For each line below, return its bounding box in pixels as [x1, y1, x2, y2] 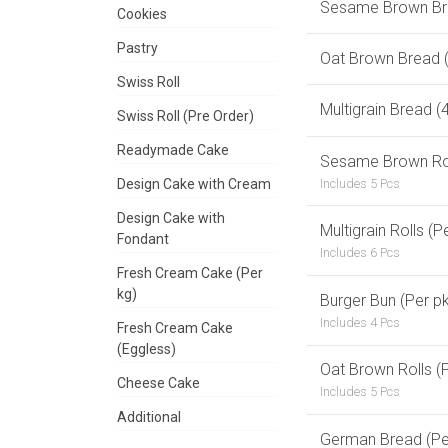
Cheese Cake [117, 375, 200, 392]
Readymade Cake [117, 142, 229, 159]
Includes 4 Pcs [319, 314, 400, 330]
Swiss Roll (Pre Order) [117, 108, 254, 125]
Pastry [117, 40, 158, 57]
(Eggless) [117, 341, 176, 358]
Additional [117, 409, 181, 426]
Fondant [117, 231, 169, 248]
